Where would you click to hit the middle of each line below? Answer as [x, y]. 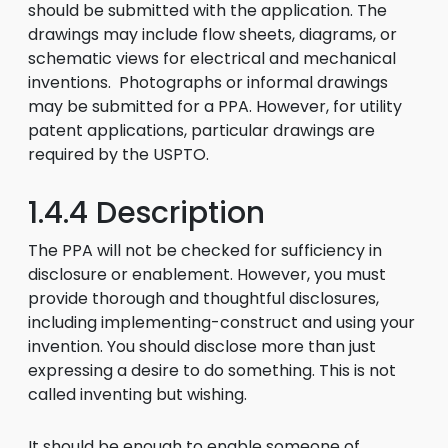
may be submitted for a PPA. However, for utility [215, 106]
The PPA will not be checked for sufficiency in [205, 250]
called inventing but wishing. [137, 394]
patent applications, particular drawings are [201, 130]
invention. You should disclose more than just [202, 346]
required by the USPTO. [118, 154]
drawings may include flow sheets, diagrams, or [212, 34]
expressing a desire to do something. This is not [212, 370]
